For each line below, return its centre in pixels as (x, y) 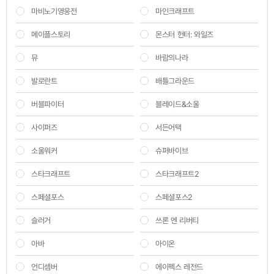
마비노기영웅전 (54, 11)
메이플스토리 (51, 34)
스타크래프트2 (177, 174)
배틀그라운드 (175, 81)
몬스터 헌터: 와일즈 (184, 34)
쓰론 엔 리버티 (177, 220)
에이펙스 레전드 (179, 267)
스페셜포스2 (174, 197)
